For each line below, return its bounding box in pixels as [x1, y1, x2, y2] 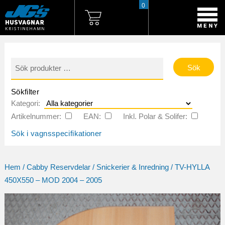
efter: [11, 62, 28, 71]
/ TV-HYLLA [168, 163, 209, 172]
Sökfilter [11, 87, 40, 96]
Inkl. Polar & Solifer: [123, 112, 187, 121]
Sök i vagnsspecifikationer [11, 129, 102, 138]
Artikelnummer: [11, 112, 61, 121]
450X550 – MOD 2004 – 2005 [4, 176, 102, 185]
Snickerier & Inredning [96, 163, 169, 172]
